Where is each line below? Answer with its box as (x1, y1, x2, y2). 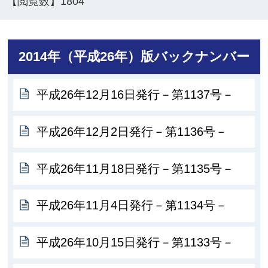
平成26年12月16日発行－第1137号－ (36, 88, 234, 102)
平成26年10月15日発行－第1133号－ (36, 236, 234, 249)
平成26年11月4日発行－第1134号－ (36, 199, 228, 212)
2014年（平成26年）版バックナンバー (18, 49, 249, 65)
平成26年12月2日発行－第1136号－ (36, 124, 228, 138)
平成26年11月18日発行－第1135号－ (36, 162, 234, 175)
